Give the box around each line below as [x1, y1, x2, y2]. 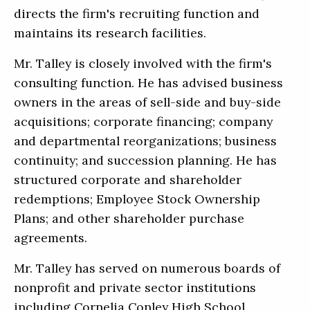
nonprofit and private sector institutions [14, 279, 256, 295]
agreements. [14, 229, 87, 246]
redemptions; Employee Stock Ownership [14, 190, 260, 207]
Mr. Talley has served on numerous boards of [14, 259, 280, 276]
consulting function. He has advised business [14, 74, 283, 91]
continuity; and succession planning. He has [14, 152, 277, 168]
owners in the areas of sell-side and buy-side [14, 93, 281, 110]
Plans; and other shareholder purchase [14, 210, 244, 226]
